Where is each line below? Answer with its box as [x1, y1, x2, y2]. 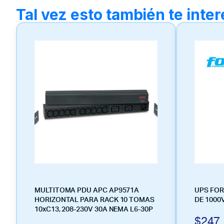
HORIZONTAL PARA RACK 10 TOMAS [34, 196, 154, 203]
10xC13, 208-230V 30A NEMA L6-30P [34, 206, 153, 213]
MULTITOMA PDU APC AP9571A [34, 187, 139, 194]
